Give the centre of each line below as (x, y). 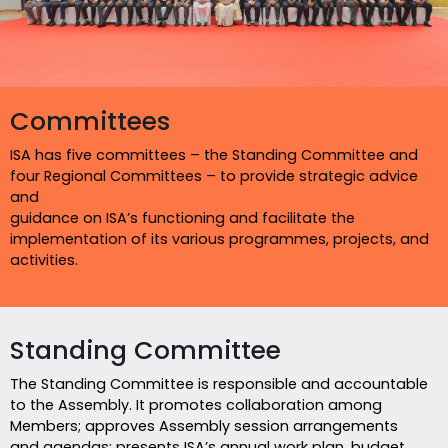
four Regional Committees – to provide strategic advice (214, 175)
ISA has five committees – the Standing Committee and (214, 154)
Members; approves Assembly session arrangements (204, 425)
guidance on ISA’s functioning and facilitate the (182, 217)
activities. (44, 259)
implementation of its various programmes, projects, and (219, 238)
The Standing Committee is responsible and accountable (219, 383)
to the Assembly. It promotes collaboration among (196, 404)
